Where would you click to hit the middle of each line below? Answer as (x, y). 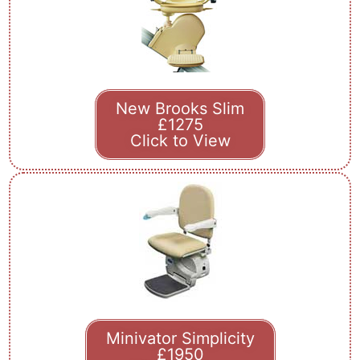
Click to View (180, 140)
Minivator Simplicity (180, 338)
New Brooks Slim (180, 108)
